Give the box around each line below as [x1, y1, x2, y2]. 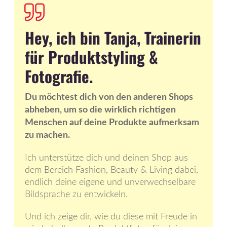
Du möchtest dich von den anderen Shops [25, 93, 193, 102]
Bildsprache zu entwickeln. [25, 190, 128, 200]
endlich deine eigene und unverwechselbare [25, 178, 196, 187]
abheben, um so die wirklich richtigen [25, 105, 176, 115]
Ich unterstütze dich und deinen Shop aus [25, 154, 188, 163]
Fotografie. [25, 64, 93, 88]
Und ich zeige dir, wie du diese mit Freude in [25, 212, 197, 222]
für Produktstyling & [25, 45, 158, 69]
